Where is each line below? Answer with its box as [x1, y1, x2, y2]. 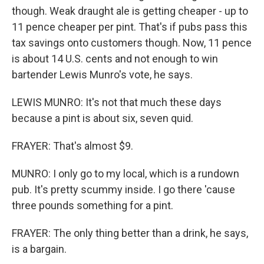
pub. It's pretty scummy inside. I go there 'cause [12, 183, 235, 196]
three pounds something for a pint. [12, 199, 173, 212]
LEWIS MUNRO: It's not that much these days [12, 96, 222, 108]
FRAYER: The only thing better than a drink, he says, [12, 227, 248, 239]
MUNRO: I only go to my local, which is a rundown [12, 167, 239, 180]
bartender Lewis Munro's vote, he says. [12, 68, 193, 81]
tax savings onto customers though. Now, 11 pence [12, 37, 252, 49]
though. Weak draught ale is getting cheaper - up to [12, 5, 248, 17]
